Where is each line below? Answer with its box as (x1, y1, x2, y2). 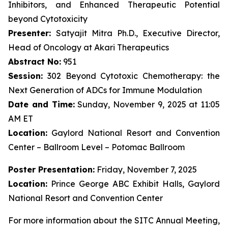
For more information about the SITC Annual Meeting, (8, 215, 220, 225)
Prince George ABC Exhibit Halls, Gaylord (47, 179, 220, 189)
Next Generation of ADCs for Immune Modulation (8, 85, 202, 95)
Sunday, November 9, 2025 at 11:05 (74, 99, 220, 109)
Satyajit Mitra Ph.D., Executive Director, (56, 28, 220, 38)
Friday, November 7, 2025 (95, 164, 197, 175)
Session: (8, 71, 43, 81)
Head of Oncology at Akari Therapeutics (8, 42, 169, 52)
